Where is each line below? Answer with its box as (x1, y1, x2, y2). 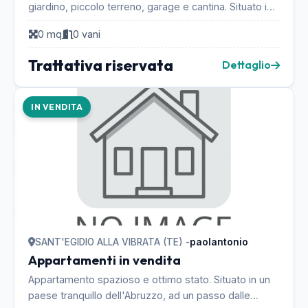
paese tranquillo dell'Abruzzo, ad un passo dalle (28, 289, 250, 301)
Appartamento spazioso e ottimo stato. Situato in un (28, 274, 270, 285)
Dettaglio (222, 58, 271, 71)
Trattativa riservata (28, 56, 173, 75)
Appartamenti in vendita (28, 252, 181, 268)
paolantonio (190, 236, 248, 247)
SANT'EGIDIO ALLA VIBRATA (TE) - (35, 236, 190, 247)
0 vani (73, 28, 100, 40)
